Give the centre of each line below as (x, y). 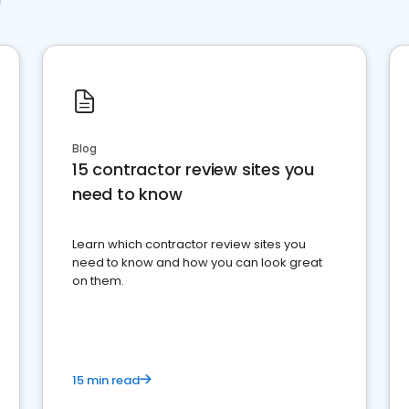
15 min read (106, 380)
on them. (98, 281)
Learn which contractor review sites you (189, 244)
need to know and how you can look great (197, 262)
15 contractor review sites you (194, 169)
